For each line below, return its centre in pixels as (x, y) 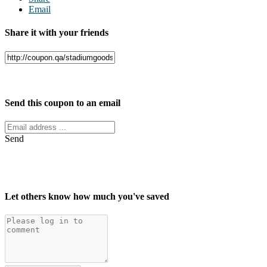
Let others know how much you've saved (87, 196)
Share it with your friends (57, 33)
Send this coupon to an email (63, 103)
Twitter (58, 79)
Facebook (24, 79)
